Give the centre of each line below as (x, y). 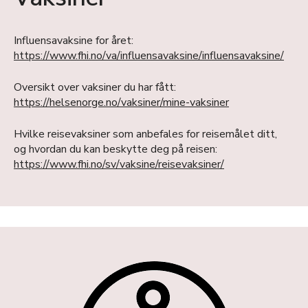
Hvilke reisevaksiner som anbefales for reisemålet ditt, (145, 134)
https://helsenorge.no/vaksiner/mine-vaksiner (121, 102)
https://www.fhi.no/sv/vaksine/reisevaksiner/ (119, 164)
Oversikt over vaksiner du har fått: (95, 87)
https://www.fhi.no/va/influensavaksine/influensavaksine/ (149, 56)
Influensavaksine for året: (74, 41)
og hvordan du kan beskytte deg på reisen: (115, 149)
